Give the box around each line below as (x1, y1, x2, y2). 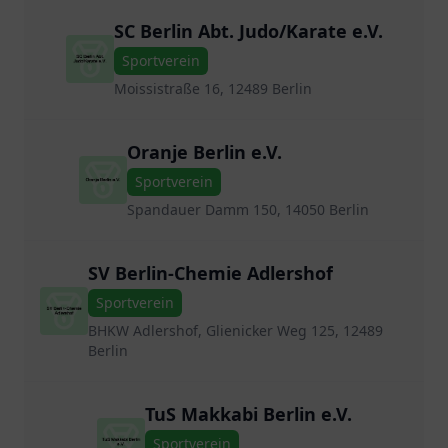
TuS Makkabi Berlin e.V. (144, 402, 352, 426)
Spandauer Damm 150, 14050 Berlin (127, 200, 369, 219)
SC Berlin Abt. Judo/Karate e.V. (113, 19, 383, 43)
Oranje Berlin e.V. (127, 140, 282, 164)
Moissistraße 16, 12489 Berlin (113, 79, 312, 98)
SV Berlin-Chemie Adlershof (88, 261, 333, 285)
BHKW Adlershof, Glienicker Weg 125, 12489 (88, 321, 383, 340)
